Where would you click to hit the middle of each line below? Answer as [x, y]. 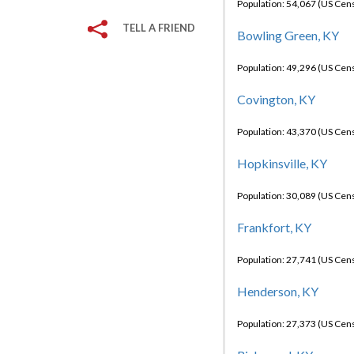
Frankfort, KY [274, 227]
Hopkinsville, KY [282, 163]
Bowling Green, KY [288, 35]
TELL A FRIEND [159, 28]
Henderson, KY [278, 291]
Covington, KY [276, 99]
